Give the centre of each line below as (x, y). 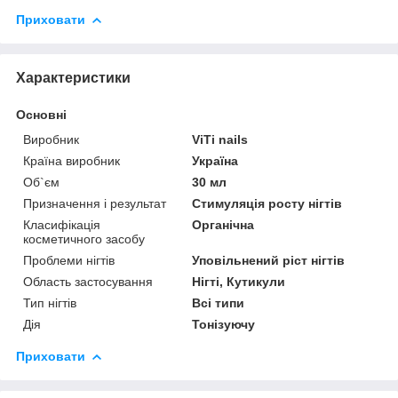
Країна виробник (72, 160)
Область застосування (88, 281)
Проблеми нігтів (69, 260)
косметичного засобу (84, 239)
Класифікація (62, 224)
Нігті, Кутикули (239, 281)
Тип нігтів (50, 302)
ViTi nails (220, 139)
